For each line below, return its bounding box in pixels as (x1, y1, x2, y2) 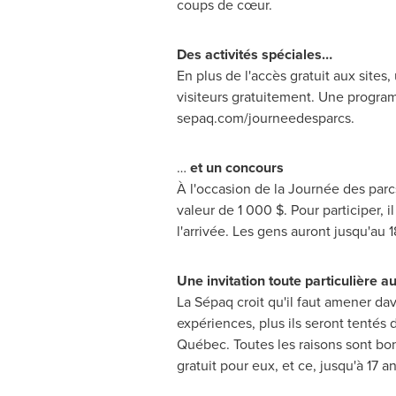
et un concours (189, 157, 284, 178)
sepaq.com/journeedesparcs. (176, 108, 354, 128)
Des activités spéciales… (176, 44, 339, 65)
